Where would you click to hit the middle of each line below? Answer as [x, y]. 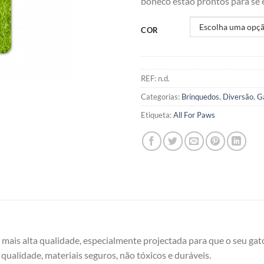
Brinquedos [200, 96]
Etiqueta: [157, 115]
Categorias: [161, 96]
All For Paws [194, 115]
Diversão [238, 96]
